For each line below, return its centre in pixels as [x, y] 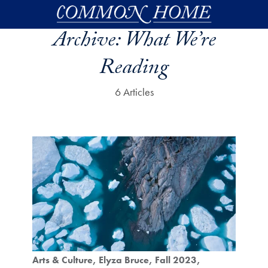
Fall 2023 [176, 260]
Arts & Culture [62, 260]
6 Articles [134, 92]
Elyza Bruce [124, 260]
